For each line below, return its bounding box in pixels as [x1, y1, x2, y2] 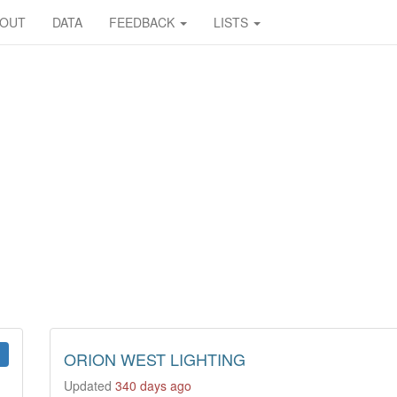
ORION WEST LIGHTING [63, 347, 245, 370]
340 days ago [114, 377, 191, 394]
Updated [63, 377, 115, 394]
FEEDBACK [109, 13, 178, 31]
